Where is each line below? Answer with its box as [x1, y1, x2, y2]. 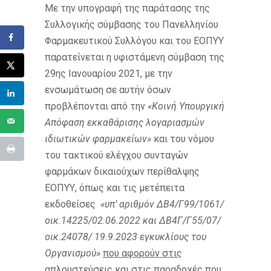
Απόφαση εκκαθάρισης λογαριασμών [45, 117, 204, 129]
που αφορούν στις [103, 247, 182, 260]
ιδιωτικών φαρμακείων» [45, 133, 154, 145]
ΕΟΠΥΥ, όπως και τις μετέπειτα [45, 182, 184, 194]
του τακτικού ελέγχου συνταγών [45, 149, 188, 162]
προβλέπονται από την [45, 100, 148, 113]
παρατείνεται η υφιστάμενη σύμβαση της [45, 51, 224, 64]
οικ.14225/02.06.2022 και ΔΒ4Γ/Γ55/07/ [45, 215, 221, 227]
